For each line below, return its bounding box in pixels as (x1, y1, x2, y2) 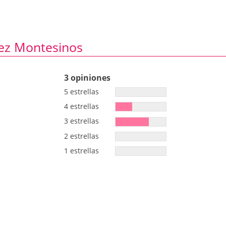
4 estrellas (64, 101, 101, 111)
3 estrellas (64, 116, 101, 126)
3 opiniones (64, 72, 110, 83)
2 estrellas (64, 131, 101, 141)
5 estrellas (64, 87, 101, 97)
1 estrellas (64, 145, 101, 155)
